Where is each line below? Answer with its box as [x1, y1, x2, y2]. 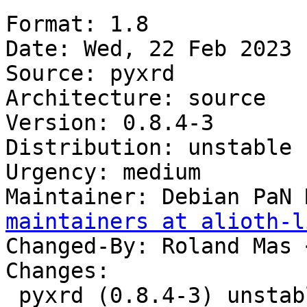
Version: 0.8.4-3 [5, 110, 214, 136]
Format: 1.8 [5, 12, 149, 37]
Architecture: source [5, 86, 266, 111]
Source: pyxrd [5, 61, 175, 86]
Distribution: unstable [5, 135, 292, 160]
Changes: [5, 258, 110, 284]
